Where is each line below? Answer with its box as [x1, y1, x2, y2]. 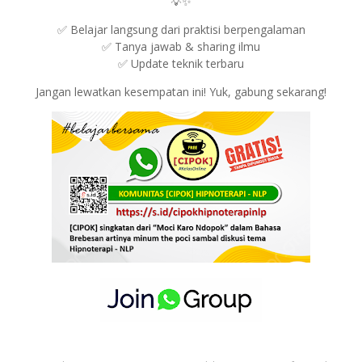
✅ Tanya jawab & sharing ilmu [102, 39, 260, 55]
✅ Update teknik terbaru [118, 56, 244, 72]
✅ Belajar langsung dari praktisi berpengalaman [57, 22, 305, 38]
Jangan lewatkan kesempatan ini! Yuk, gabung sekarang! [36, 84, 326, 100]
